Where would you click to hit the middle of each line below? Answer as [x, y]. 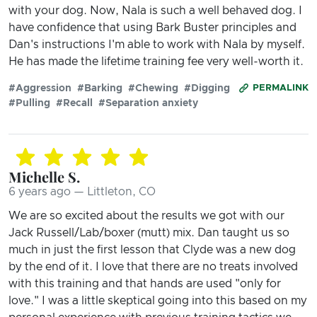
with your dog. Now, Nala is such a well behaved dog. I [155, 10]
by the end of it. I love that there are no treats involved [153, 266]
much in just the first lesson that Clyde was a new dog [152, 249]
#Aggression [40, 88]
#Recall [74, 103]
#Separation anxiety [148, 103]
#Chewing [153, 88]
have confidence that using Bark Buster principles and [152, 27]
